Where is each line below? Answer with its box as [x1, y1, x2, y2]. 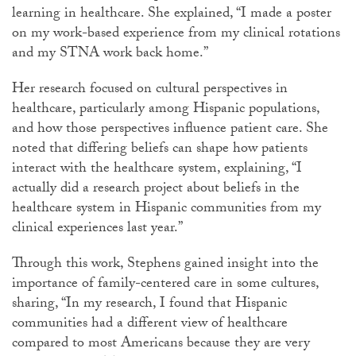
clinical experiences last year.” [12, 216, 183, 242]
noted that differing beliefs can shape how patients [12, 137, 308, 162]
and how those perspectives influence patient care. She [12, 117, 328, 142]
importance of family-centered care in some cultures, [12, 272, 319, 297]
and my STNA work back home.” [12, 41, 208, 67]
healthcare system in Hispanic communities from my [12, 196, 321, 222]
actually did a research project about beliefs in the [12, 176, 300, 202]
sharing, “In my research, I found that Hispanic [12, 292, 287, 317]
